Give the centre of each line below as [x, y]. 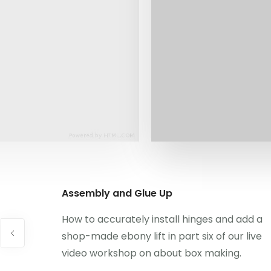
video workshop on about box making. [152, 253]
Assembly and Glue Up [117, 193]
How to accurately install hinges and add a [162, 219]
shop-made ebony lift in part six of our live [162, 236]
